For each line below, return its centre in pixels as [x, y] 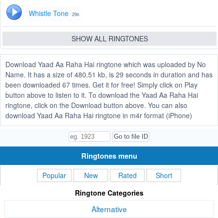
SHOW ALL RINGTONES [109, 39]
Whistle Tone [49, 13]
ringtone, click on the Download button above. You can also [96, 105]
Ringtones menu [109, 156]
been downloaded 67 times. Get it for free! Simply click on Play [101, 85]
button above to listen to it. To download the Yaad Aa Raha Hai [102, 95]
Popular [54, 175]
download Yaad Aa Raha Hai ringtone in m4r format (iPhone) [99, 116]
